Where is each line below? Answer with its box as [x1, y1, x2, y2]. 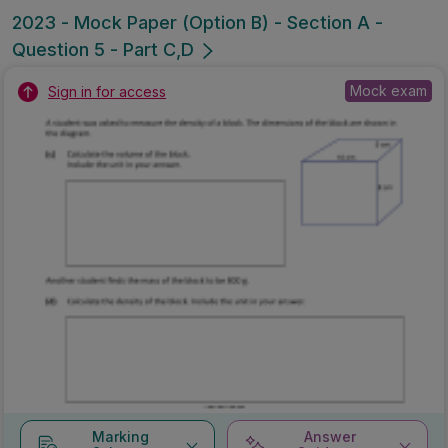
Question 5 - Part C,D [12, 38, 194, 60]
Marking [91, 427, 149, 445]
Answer [304, 427, 357, 445]
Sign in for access [48, 82, 166, 100]
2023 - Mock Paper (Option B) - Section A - [12, 11, 383, 33]
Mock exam [350, 81, 427, 99]
